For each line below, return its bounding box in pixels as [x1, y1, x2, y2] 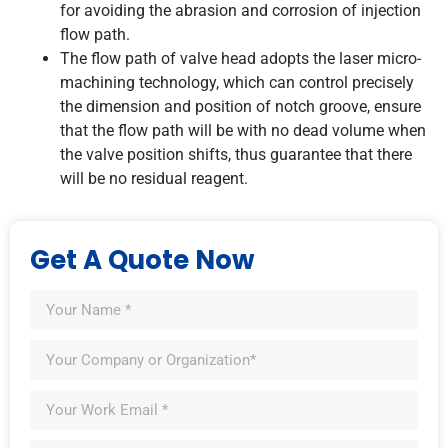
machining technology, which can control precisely [60, 73, 414, 93]
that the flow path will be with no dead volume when [60, 121, 426, 141]
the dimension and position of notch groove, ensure [60, 97, 421, 117]
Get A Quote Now [30, 242, 255, 279]
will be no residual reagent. [60, 169, 248, 189]
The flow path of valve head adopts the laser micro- [60, 49, 421, 69]
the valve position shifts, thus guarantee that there [60, 145, 412, 165]
